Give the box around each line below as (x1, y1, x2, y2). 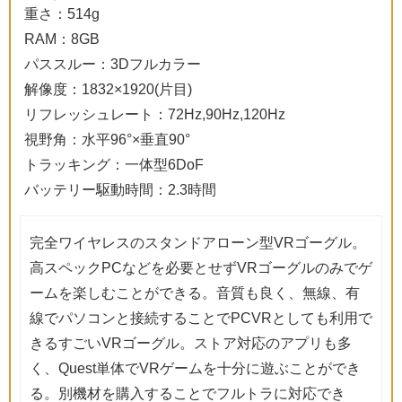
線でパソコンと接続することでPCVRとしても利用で (30, 310, 372, 325)
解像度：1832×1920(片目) (24, 81, 192, 96)
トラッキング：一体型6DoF (24, 156, 204, 171)
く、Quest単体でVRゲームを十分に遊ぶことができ (30, 360, 361, 375)
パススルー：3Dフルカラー (24, 56, 201, 71)
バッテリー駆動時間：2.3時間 (24, 181, 216, 197)
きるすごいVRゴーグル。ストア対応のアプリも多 (30, 335, 352, 350)
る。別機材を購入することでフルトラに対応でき (30, 385, 345, 400)
